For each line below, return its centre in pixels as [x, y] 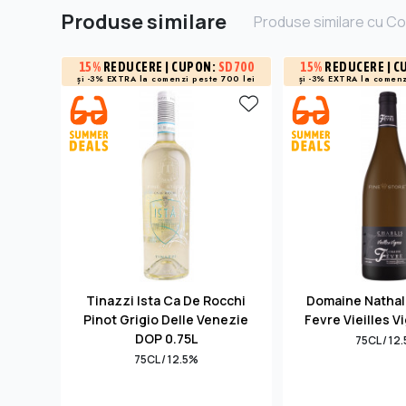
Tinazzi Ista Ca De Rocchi [166, 301]
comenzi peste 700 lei [203, 78]
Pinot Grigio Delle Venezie [166, 320]
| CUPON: [190, 67]
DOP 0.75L [166, 339]
